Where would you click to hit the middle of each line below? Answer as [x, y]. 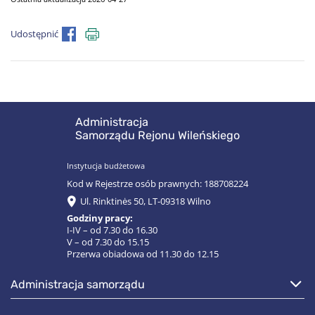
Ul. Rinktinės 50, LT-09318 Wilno [145, 201]
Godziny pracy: [100, 218]
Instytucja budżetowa [106, 165]
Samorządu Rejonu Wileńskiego [157, 136]
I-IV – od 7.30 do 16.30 [112, 230]
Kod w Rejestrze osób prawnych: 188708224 [157, 184]
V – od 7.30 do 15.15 [108, 242]
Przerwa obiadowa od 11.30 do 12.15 [143, 254]
